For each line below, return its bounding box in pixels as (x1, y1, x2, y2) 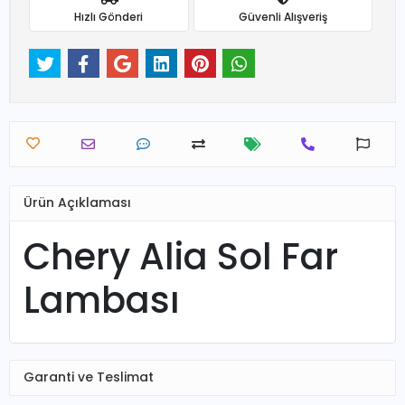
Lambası (24, 274, 180, 325)
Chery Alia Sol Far (24, 231, 338, 282)
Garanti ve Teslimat (24, 368, 154, 387)
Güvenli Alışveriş (238, 8, 327, 24)
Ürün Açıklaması (24, 193, 131, 212)
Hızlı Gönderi (74, 8, 144, 24)
